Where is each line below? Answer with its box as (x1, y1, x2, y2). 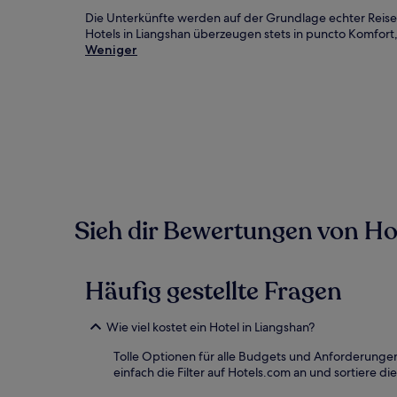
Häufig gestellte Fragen (85, 275, 342, 308)
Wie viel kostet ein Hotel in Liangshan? (106, 319, 315, 335)
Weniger (85, 42, 137, 58)
